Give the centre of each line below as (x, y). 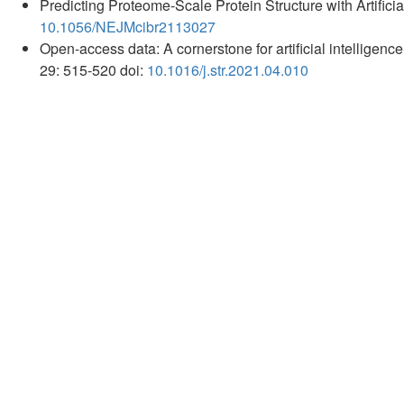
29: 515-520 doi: (93, 69)
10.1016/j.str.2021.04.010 (228, 69)
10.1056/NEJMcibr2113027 (128, 26)
